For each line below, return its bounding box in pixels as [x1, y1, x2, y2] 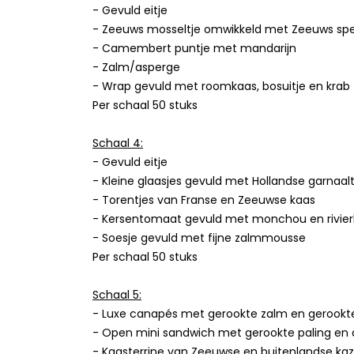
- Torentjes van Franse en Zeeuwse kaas [92, 192, 315, 209]
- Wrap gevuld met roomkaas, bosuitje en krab [92, 78, 350, 95]
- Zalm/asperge [92, 59, 180, 76]
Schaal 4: [92, 135, 143, 152]
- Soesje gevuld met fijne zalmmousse [92, 230, 306, 247]
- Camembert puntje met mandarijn [92, 40, 296, 57]
